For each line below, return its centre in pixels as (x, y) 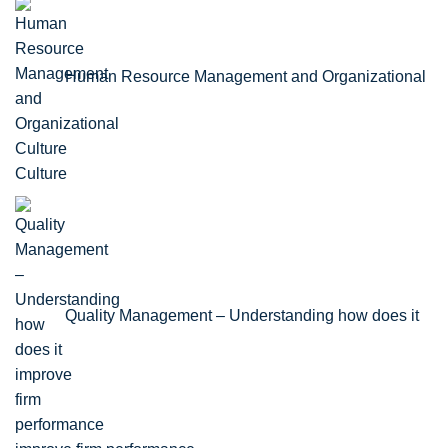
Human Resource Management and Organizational (245, 77)
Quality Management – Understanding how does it (242, 316)
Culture (41, 174)
